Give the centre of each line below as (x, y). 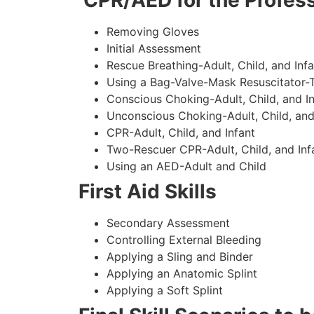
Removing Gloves (153, 32)
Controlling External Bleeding (184, 240)
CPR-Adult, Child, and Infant (181, 133)
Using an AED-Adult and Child (186, 166)
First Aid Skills (148, 192)
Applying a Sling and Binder (180, 257)
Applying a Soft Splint (165, 291)
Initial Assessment (154, 49)
